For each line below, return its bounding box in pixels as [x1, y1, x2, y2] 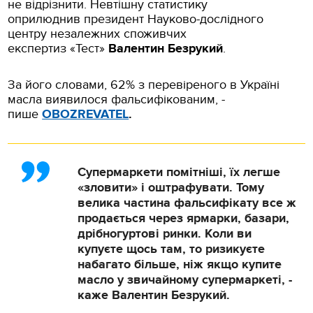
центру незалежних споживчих [8, 26, 187, 41]
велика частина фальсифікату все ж [78, 195, 297, 211]
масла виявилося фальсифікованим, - [8, 92, 226, 107]
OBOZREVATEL [42, 106, 129, 122]
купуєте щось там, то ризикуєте [78, 241, 265, 257]
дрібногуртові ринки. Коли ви [78, 226, 252, 242]
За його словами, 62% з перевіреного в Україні [8, 77, 280, 92]
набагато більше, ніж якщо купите [78, 256, 282, 272]
